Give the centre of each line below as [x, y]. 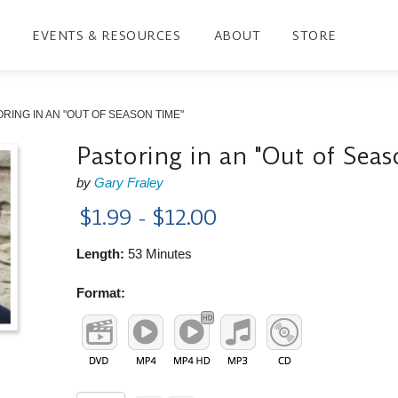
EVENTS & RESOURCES [107, 35]
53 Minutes [159, 253]
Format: [101, 292]
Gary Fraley [129, 182]
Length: [101, 253]
